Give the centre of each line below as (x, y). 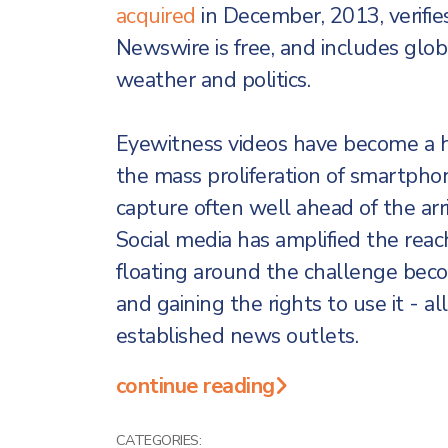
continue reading (195, 386)
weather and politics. (212, 80)
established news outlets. (236, 336)
